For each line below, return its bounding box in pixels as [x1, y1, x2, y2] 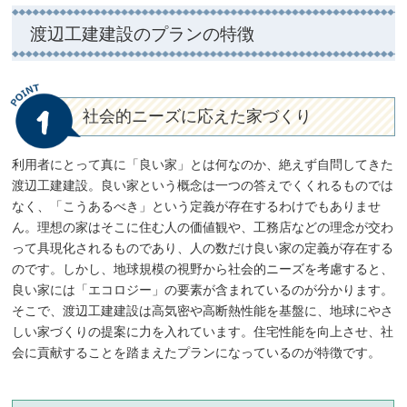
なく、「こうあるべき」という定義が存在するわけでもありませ [12, 199, 382, 213]
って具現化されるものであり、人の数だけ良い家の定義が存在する [12, 241, 394, 255]
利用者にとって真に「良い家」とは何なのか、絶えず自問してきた [12, 157, 394, 172]
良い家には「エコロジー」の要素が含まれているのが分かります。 [12, 283, 394, 297]
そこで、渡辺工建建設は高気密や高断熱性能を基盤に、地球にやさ [12, 303, 394, 318]
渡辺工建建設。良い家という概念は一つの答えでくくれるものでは [12, 178, 394, 193]
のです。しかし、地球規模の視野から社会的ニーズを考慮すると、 [12, 262, 394, 276]
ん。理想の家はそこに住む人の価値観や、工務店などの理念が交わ [12, 220, 394, 234]
